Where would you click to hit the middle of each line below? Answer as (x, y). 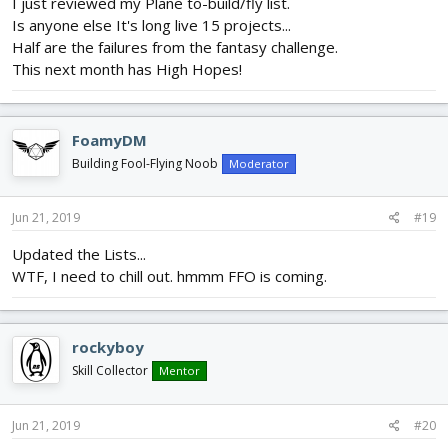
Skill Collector (110, 371)
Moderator (259, 163)
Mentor (179, 371)
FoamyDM (109, 139)
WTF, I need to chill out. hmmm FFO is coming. (169, 276)
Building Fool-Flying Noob (145, 163)
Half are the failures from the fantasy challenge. (175, 46)
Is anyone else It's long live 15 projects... (151, 24)
